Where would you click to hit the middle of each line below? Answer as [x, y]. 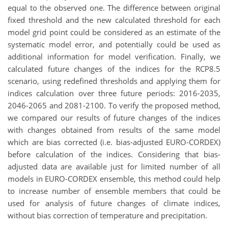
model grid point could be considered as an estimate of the [114, 32]
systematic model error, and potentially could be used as [114, 45]
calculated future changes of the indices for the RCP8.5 [114, 69]
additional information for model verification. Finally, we [114, 57]
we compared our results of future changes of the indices [114, 118]
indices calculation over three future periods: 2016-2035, [114, 93]
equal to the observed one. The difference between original [114, 8]
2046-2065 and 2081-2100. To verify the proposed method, [114, 106]
